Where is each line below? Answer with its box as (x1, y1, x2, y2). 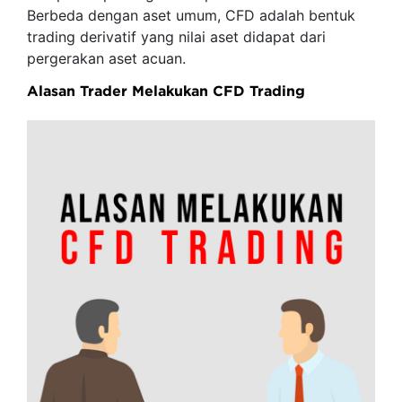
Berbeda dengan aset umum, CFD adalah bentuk (27, 6, 355, 24)
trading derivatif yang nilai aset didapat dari (27, 28, 326, 46)
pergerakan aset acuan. (27, 49, 186, 67)
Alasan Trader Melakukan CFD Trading (27, 83, 305, 99)
